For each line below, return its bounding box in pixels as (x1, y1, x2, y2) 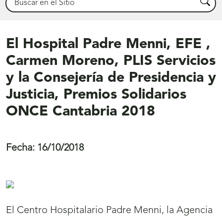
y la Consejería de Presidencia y (6, 71, 216, 86)
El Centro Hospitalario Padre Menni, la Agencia (6, 206, 213, 216)
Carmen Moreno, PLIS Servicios (6, 54, 216, 69)
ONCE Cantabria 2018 (6, 105, 155, 119)
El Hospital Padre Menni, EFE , (6, 37, 211, 52)
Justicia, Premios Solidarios (6, 88, 186, 103)
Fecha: (6, 143, 35, 154)
